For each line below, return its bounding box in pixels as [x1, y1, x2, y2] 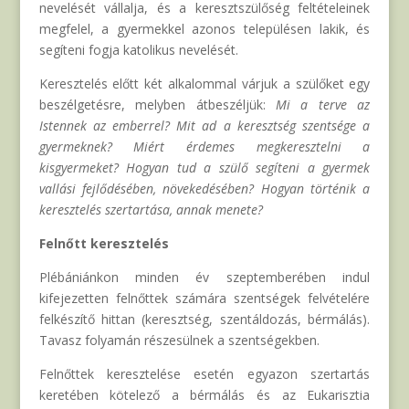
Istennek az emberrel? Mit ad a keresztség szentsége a [38, 117, 371, 135]
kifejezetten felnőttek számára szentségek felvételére [38, 289, 371, 308]
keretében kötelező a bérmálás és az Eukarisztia [38, 386, 371, 404]
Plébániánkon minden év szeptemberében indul [38, 268, 371, 287]
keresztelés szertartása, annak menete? [38, 201, 263, 219]
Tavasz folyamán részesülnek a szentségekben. [38, 331, 320, 350]
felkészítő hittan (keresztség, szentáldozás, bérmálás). [38, 310, 371, 329]
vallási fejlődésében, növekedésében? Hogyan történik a [38, 180, 371, 198]
